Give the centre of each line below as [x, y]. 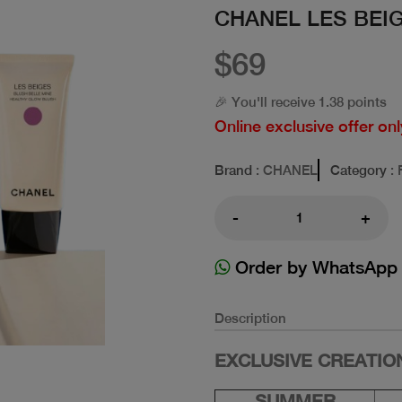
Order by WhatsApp [314, 267]
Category [358, 170]
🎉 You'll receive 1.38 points [301, 101]
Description [250, 318]
